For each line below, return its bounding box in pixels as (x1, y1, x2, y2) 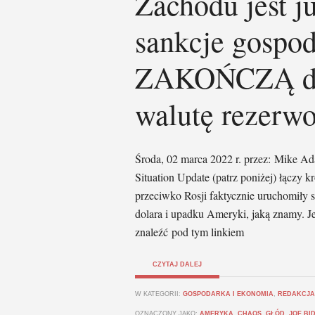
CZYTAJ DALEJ (153, 261, 202, 268)
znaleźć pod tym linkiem (135, 224, 244, 239)
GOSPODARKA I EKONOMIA (183, 290, 274, 297)
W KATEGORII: (135, 290, 183, 297)
